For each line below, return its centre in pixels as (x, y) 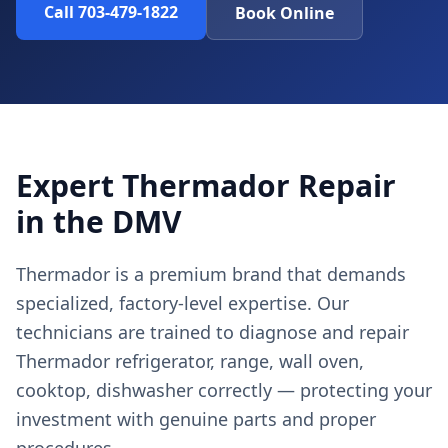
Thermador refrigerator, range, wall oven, (190, 361)
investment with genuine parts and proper (196, 419)
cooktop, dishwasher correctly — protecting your (224, 390)
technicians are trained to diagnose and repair (212, 332)
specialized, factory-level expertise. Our (182, 303)
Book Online (284, 13)
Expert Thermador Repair (206, 185)
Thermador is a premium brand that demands (211, 274)
